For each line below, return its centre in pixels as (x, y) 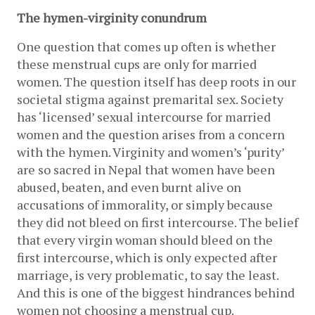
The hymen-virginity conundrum (112, 17)
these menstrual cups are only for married (137, 64)
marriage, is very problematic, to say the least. (148, 275)
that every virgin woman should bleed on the (145, 239)
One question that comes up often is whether (146, 46)
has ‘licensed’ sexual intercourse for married (144, 116)
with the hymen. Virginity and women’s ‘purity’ (150, 152)
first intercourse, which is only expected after (147, 257)
